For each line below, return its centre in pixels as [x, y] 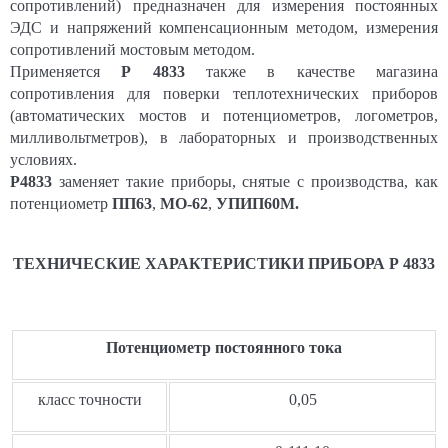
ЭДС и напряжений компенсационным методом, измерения [224, 27]
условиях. [43, 159]
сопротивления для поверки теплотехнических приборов [224, 93]
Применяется [66, 71]
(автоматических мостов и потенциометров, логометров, [224, 115]
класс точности [89, 399]
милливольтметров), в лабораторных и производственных [224, 137]
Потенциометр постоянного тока [224, 347]
